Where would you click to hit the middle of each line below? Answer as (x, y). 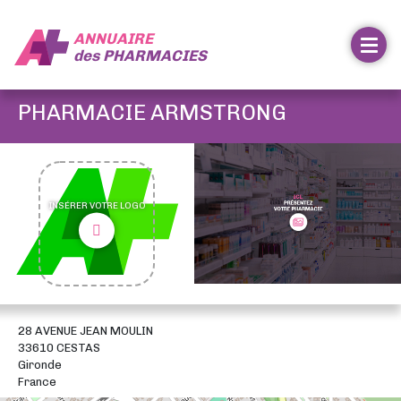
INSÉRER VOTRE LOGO (97, 205)
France (37, 382)
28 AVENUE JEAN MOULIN (85, 331)
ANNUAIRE (113, 38)
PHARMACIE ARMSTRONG (152, 112)
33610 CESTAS (59, 348)
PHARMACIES (154, 55)
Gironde (40, 365)
